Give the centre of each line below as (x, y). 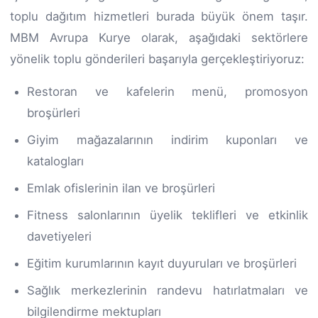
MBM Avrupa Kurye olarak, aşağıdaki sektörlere (159, 37)
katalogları (55, 161)
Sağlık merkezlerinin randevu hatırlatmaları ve (168, 290)
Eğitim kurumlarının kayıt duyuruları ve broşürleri (162, 263)
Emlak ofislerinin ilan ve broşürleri (121, 188)
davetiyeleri (59, 236)
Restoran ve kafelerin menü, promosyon (168, 91)
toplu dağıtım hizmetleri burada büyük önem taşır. (159, 16)
